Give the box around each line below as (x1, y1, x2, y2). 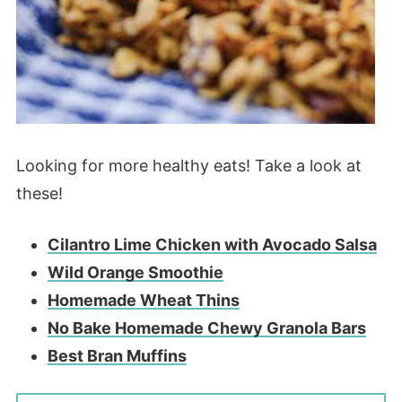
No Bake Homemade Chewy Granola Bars (47, 319, 366, 338)
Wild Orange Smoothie (47, 263, 223, 283)
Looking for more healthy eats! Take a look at (15, 156, 362, 176)
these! (15, 184, 63, 204)
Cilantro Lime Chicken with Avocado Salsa (47, 235, 377, 255)
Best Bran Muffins (47, 346, 187, 366)
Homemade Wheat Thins (47, 291, 240, 310)
